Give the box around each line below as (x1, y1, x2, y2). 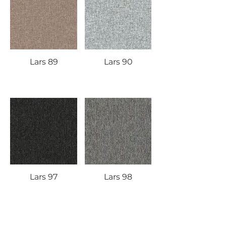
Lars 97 (30, 172, 58, 182)
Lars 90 (103, 57, 133, 67)
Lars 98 (104, 172, 132, 182)
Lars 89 (29, 57, 58, 67)
